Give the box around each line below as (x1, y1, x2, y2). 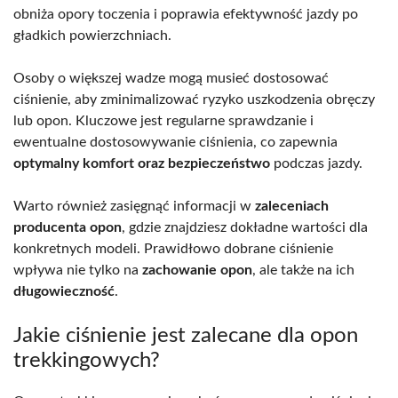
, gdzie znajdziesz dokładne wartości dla (122, 219, 368, 235)
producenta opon (13, 219, 122, 235)
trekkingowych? (13, 349, 160, 371)
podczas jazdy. (270, 155, 362, 171)
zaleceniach (255, 198, 329, 213)
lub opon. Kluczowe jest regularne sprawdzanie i (13, 113, 314, 128)
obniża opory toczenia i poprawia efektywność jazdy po (13, 6, 358, 21)
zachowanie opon (142, 262, 252, 277)
